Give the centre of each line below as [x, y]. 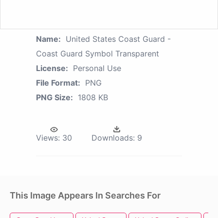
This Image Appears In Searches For [85, 195]
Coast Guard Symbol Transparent [98, 53]
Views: [48, 137]
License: [52, 68]
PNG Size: [54, 97]
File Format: [58, 82]
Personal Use [97, 68]
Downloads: [113, 137]
